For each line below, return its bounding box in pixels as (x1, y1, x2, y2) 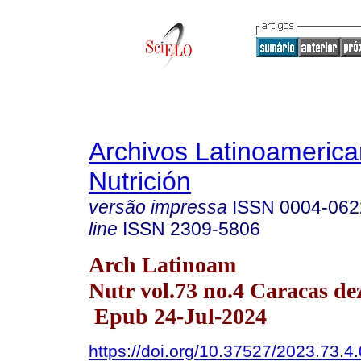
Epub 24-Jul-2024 (89, 303, 267, 329)
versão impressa (89, 197, 227, 218)
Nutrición (89, 167, 191, 196)
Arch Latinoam (89, 251, 236, 277)
